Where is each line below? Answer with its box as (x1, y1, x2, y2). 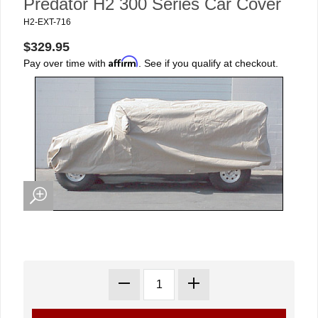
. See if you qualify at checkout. (138, 57, 278, 69)
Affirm (109, 55, 138, 67)
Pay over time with (23, 57, 109, 69)
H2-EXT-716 (23, 17, 71, 27)
